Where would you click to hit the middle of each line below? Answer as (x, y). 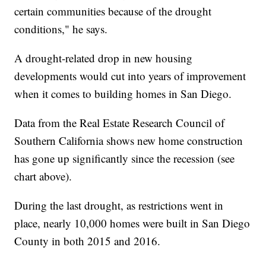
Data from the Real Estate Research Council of (120, 122)
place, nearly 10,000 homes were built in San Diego (132, 223)
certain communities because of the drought (113, 11)
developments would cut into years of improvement (130, 75)
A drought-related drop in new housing (104, 58)
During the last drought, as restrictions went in (119, 205)
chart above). (43, 176)
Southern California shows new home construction (129, 140)
